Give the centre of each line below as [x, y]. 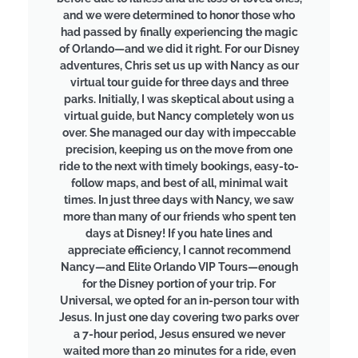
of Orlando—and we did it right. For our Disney [179, 49]
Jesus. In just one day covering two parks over [179, 318]
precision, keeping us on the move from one [179, 150]
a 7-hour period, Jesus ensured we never [179, 334]
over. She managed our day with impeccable [179, 133]
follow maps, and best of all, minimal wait [179, 183]
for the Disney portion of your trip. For [179, 284]
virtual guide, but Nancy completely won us [179, 116]
